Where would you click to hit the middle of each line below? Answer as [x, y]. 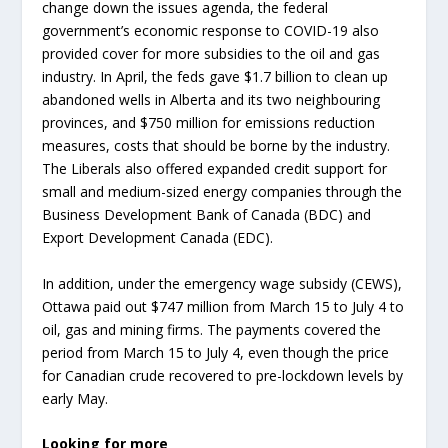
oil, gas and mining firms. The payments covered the [212, 329]
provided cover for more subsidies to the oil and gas [211, 54]
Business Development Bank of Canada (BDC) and [207, 215]
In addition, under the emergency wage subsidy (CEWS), [222, 283]
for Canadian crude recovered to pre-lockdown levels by [223, 375]
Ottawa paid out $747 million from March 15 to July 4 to [223, 306]
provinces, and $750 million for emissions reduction [209, 123]
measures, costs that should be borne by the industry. [216, 146]
